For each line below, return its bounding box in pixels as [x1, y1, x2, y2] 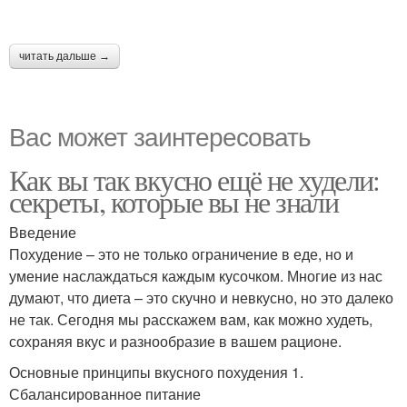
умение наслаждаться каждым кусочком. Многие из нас [9, 265, 382, 286]
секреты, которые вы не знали [9, 182, 339, 221]
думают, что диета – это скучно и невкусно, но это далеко [9, 287, 393, 308]
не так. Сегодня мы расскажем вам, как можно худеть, [9, 309, 372, 330]
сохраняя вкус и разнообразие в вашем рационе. [9, 331, 342, 352]
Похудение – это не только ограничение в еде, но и [9, 243, 353, 264]
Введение [9, 222, 76, 243]
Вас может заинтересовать [9, 117, 311, 154]
